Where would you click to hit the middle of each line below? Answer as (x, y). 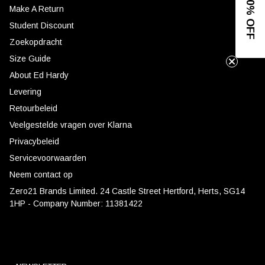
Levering (25, 91)
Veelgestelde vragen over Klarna (71, 125)
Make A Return (37, 9)
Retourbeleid (33, 108)
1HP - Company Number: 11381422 (76, 203)
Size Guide (30, 58)
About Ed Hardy (39, 75)
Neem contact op (41, 174)
